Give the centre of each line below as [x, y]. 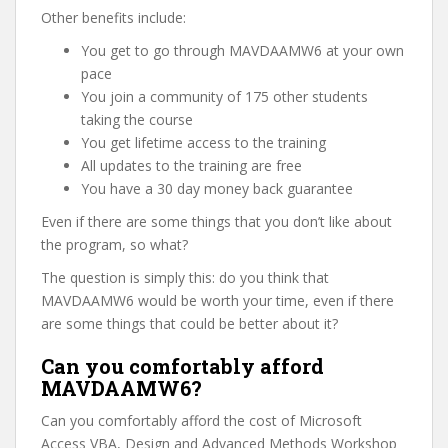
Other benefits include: [113, 17]
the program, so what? [114, 244]
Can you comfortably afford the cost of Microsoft [201, 420]
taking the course [137, 119]
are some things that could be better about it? [189, 323]
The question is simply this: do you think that [185, 277]
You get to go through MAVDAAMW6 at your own [242, 50]
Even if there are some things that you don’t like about [216, 221]
